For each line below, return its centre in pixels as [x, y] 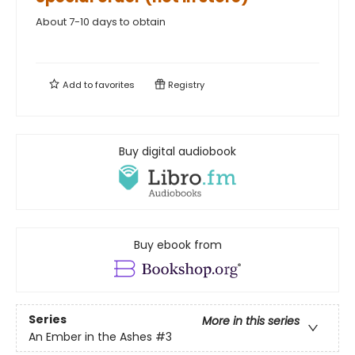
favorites [115, 85]
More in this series [251, 321]
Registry [185, 85]
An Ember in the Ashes [90, 336]
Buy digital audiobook [177, 152]
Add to [78, 85]
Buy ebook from [177, 245]
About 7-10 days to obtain [101, 22]
